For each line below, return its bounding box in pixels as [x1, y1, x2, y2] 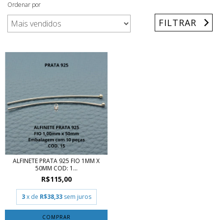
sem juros [63, 192, 91, 201]
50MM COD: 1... [35, 164, 78, 173]
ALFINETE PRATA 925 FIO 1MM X [13, 157, 100, 165]
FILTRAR [159, 16, 197, 28]
